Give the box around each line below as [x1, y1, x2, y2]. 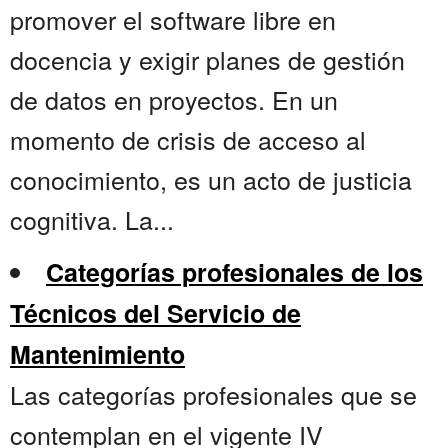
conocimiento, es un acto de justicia [10, 161, 412, 198]
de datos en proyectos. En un [10, 81, 338, 118]
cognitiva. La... [10, 201, 174, 238]
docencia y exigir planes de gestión [10, 41, 405, 78]
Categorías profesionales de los [46, 254, 423, 291]
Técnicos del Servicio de [10, 295, 301, 332]
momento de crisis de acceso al [10, 121, 366, 158]
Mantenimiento [10, 336, 185, 373]
